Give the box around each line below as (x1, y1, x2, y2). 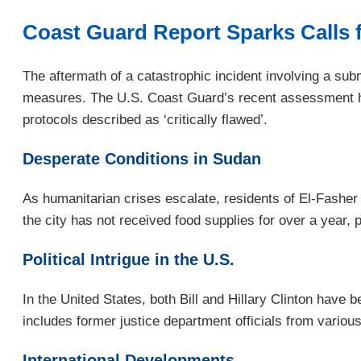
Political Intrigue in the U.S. (23, 250, 234, 268)
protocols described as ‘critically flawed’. (23, 112, 268, 128)
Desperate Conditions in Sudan (23, 150, 261, 168)
